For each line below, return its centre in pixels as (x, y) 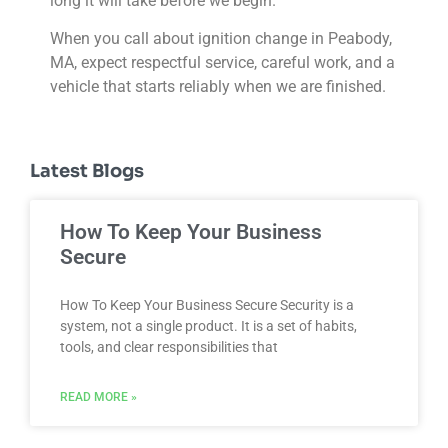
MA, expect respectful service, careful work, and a (222, 63)
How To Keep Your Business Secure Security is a (207, 304)
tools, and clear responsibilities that (169, 346)
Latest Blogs (87, 170)
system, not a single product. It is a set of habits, (208, 325)
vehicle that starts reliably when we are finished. (218, 87)
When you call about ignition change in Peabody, (221, 39)
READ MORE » (98, 396)
